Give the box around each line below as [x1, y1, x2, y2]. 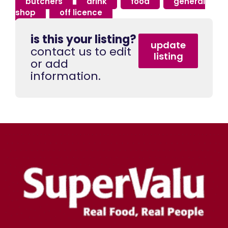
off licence [60, 7, 102, 18]
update [151, 39, 186, 52]
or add [31, 56, 68, 72]
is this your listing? [31, 32, 136, 48]
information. [31, 68, 101, 84]
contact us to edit [31, 44, 131, 60]
